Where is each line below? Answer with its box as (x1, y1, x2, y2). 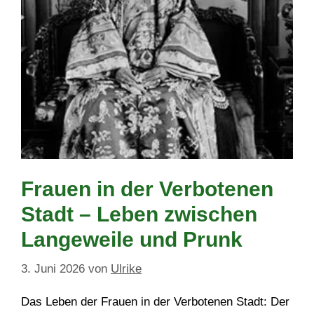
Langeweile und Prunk (21, 228, 243, 252)
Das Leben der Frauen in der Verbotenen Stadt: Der (21, 294, 289, 308)
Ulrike (111, 261, 142, 275)
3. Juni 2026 (21, 261, 85, 275)
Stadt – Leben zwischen (21, 203, 257, 226)
